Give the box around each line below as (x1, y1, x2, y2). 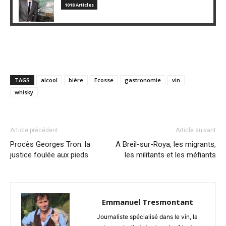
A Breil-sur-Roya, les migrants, (116, 140, 216, 149)
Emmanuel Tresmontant (101, 197, 193, 207)
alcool (41, 76, 58, 84)
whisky (15, 88, 33, 96)
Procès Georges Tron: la (10, 140, 90, 149)
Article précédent (10, 127, 58, 134)
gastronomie (125, 76, 161, 84)
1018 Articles (65, 2, 94, 9)
